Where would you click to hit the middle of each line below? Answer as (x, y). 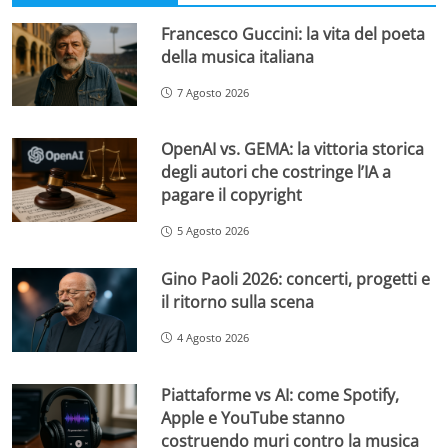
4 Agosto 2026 (213, 337)
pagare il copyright (232, 195)
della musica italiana (238, 56)
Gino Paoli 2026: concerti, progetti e (296, 278)
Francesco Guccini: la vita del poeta (293, 33)
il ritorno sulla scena (238, 301)
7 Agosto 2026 (213, 92)
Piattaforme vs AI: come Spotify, (280, 394)
